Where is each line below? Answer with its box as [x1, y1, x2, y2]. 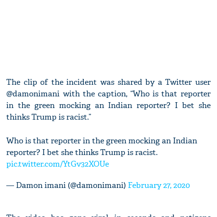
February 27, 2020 [128, 180, 190, 191]
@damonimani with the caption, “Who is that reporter [6, 89, 211, 99]
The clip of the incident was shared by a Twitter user [6, 77, 211, 88]
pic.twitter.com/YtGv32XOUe [6, 159, 109, 170]
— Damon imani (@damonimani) [6, 180, 128, 191]
